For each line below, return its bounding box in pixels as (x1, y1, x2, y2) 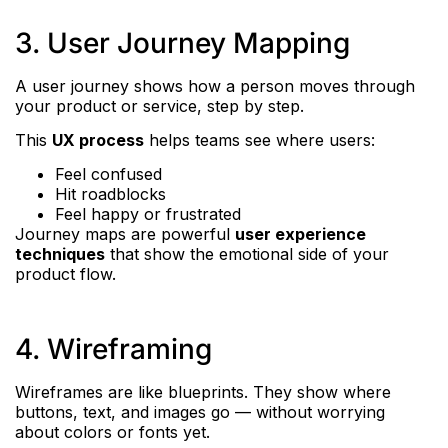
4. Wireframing (15, 332, 212, 367)
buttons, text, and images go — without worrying (15, 402, 385, 423)
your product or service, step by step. (15, 95, 304, 116)
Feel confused (55, 164, 162, 185)
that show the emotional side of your (105, 244, 389, 265)
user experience (235, 224, 366, 245)
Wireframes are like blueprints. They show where (15, 382, 391, 403)
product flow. (15, 264, 116, 285)
